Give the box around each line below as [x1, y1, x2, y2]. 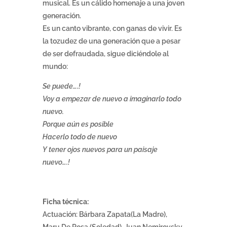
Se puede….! [43, 82, 81, 91]
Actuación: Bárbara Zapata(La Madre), [43, 210, 167, 219]
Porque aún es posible [43, 120, 113, 129]
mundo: [43, 62, 68, 71]
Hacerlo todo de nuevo [43, 133, 117, 141]
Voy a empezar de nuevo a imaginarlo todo [43, 95, 181, 103]
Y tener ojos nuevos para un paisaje [43, 145, 158, 154]
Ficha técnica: [43, 198, 89, 206]
